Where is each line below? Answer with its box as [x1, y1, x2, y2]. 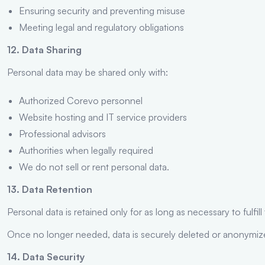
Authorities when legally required [19, 144, 153, 156]
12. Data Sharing [7, 43, 82, 56]
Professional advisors [19, 127, 106, 140]
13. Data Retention [7, 183, 92, 195]
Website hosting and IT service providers [19, 111, 187, 123]
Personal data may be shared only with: [7, 66, 168, 78]
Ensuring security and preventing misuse [19, 4, 185, 17]
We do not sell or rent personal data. [19, 160, 169, 173]
